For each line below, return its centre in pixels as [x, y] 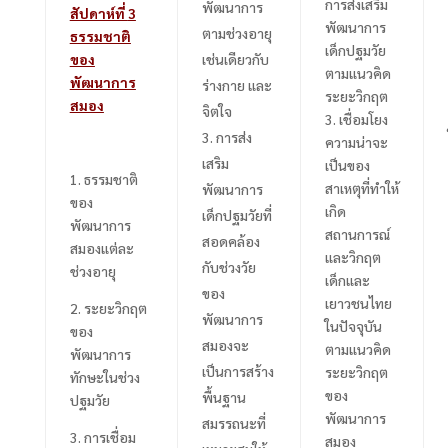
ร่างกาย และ [236, 84]
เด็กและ [347, 279]
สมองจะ [225, 344]
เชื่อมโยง [363, 118]
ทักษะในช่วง [104, 376]
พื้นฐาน [223, 396]
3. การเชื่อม [102, 436]
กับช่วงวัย [228, 266]
